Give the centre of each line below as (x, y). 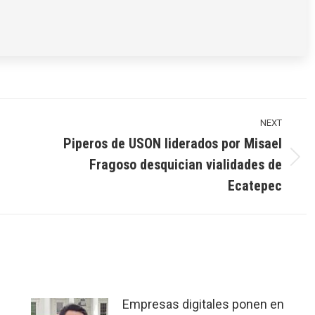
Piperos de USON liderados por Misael (173, 143)
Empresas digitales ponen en (203, 304)
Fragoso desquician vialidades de (186, 165)
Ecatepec (255, 186)
